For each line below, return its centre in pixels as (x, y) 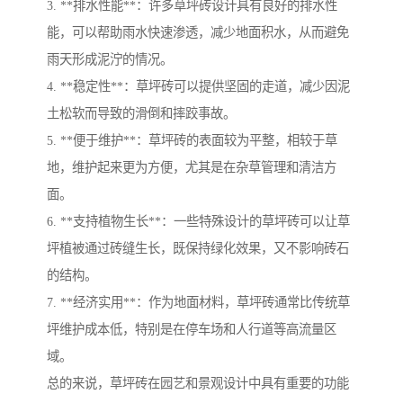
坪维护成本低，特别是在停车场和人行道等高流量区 (192, 330)
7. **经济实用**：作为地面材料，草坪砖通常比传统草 (198, 303)
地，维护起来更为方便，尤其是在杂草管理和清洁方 (192, 168)
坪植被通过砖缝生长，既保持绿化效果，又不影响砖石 (198, 249)
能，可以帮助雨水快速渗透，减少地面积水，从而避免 (198, 33)
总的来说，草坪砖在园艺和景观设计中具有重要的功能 (198, 384)
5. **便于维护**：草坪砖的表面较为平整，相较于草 (192, 141)
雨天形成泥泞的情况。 (110, 60)
